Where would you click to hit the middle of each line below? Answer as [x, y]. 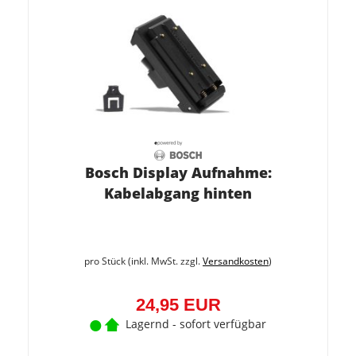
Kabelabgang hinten [178, 193]
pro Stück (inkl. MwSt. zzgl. [143, 261]
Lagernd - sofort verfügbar [196, 324]
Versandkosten [236, 261]
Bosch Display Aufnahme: [178, 172]
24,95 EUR [178, 305]
